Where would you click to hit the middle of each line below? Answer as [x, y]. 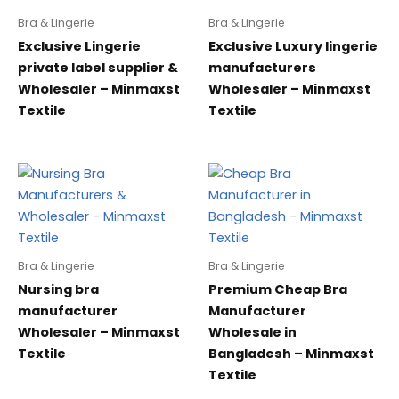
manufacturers [262, 67]
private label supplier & [98, 67]
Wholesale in [252, 333]
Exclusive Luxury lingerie [293, 46]
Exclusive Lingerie [79, 46]
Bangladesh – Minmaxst [291, 354]
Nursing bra [58, 290]
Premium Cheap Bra [278, 290]
